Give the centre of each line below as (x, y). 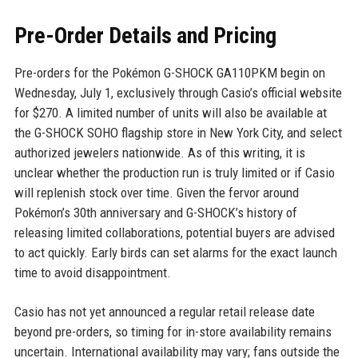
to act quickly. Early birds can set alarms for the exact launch (175, 253)
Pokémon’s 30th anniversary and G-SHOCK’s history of (155, 213)
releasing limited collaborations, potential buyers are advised (174, 233)
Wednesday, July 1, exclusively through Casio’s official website (178, 93)
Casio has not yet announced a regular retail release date (164, 312)
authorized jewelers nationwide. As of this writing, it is (159, 153)
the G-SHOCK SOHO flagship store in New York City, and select (178, 133)
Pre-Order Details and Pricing (145, 36)
